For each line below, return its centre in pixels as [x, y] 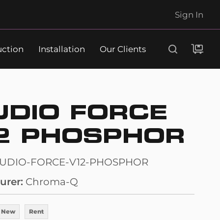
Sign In [189, 14]
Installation [61, 49]
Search [110, 65]
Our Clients [123, 49]
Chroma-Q [52, 182]
